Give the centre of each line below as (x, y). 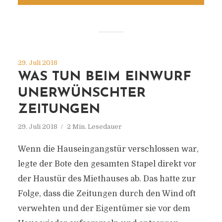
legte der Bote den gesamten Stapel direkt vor (107, 164)
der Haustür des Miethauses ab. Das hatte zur (107, 179)
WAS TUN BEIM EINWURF (104, 77)
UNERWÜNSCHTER (82, 93)
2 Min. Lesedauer (94, 127)
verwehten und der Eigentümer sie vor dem (104, 209)
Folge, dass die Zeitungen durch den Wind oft (107, 194)
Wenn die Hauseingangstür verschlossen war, (108, 149)
